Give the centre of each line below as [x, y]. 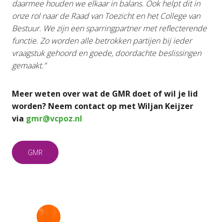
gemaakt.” [29, 65]
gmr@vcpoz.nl [54, 118]
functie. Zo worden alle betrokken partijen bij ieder [102, 41]
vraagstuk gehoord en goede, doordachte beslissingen [107, 53]
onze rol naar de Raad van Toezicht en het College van [106, 16]
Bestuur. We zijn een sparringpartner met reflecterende [109, 28]
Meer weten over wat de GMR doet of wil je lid [105, 94]
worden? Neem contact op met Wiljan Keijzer [103, 106]
